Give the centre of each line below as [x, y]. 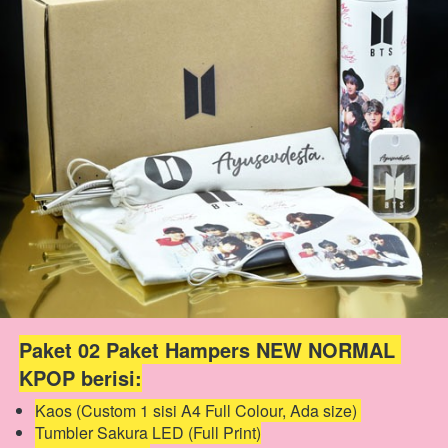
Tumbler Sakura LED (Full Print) [148, 432]
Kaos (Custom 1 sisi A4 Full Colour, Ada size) [198, 410]
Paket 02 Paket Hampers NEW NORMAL [207, 349]
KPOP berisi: [80, 377]
